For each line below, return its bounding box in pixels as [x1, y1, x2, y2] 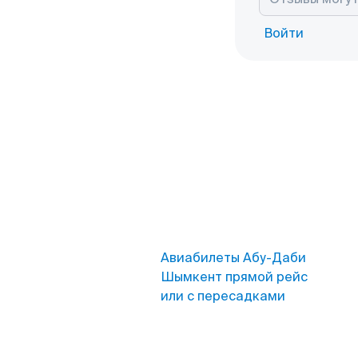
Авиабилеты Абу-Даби [161, 249, 306, 266]
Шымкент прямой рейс [161, 268, 308, 285]
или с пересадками [161, 288, 285, 304]
